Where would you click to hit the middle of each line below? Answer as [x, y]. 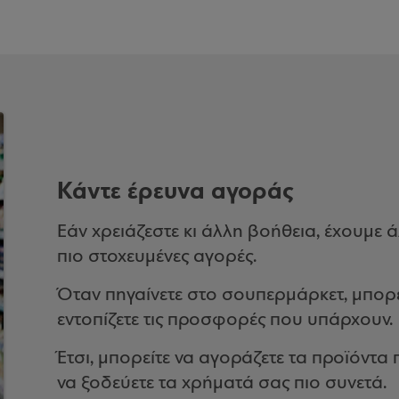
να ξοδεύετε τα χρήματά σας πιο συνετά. [222, 383]
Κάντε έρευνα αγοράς [175, 191]
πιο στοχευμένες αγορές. [157, 257]
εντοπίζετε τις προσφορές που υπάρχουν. [225, 320]
